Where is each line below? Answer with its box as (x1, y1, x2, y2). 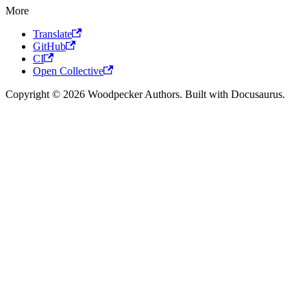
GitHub (33, 40, 66, 52)
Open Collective (33, 64, 103, 77)
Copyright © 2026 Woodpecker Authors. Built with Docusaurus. (5, 88, 285, 100)
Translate (33, 27, 72, 40)
